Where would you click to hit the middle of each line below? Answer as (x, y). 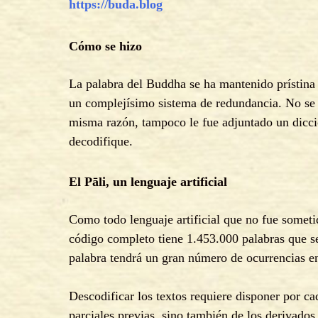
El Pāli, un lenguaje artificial (148, 182)
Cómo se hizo (105, 46)
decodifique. (101, 142)
